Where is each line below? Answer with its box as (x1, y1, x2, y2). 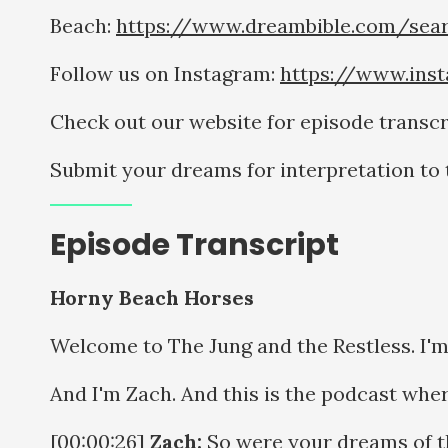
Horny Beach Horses (50, 284, 254, 310)
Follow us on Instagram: (50, 60, 280, 86)
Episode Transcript (50, 223, 339, 266)
